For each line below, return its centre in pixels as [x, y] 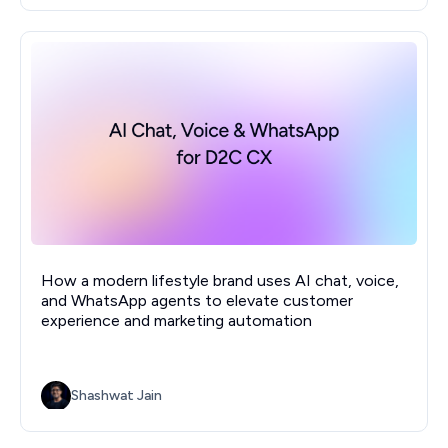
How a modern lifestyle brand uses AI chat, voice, [220, 281]
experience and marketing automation [176, 321]
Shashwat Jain [116, 396]
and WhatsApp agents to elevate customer [197, 301]
